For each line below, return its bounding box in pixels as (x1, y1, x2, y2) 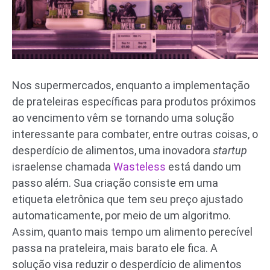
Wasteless (113, 160, 166, 173)
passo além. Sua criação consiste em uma (12, 176, 218, 189)
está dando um (166, 160, 241, 173)
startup (213, 143, 247, 157)
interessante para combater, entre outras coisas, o (12, 127, 258, 140)
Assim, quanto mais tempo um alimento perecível (12, 225, 253, 238)
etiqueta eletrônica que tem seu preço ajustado (12, 192, 243, 206)
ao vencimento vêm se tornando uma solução (12, 111, 234, 124)
